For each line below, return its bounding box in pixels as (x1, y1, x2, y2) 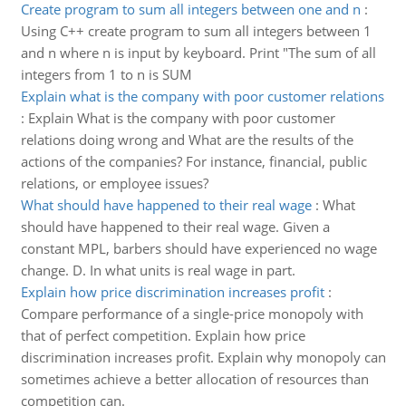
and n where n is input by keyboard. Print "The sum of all (20, 43, 376, 62)
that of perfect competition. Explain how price (20, 326, 305, 344)
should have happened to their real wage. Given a (20, 217, 330, 236)
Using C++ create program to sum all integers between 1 (20, 22, 372, 40)
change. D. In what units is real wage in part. (20, 261, 295, 279)
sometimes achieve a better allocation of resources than (20, 370, 369, 388)
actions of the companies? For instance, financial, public (20, 152, 367, 170)
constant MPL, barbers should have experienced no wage (20, 239, 377, 257)
